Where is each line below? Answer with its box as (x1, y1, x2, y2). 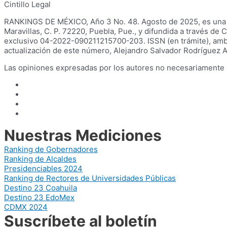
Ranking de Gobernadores (4, 144, 98, 154)
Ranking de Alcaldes (4, 154, 77, 164)
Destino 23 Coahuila (4, 183, 77, 193)
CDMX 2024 (4, 202, 48, 212)
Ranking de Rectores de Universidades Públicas (4, 173, 176, 183)
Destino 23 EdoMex (4, 193, 74, 202)
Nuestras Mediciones (4, 126, 162, 144)
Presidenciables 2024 (4, 164, 83, 173)
